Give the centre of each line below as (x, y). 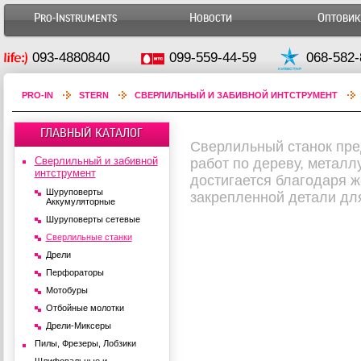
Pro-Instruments (75, 18)
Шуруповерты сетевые (93, 219)
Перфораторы (75, 272)
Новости (211, 18)
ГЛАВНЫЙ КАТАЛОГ (91, 133)
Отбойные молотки (85, 308)
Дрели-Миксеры (78, 326)
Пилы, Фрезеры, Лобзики (85, 343)
